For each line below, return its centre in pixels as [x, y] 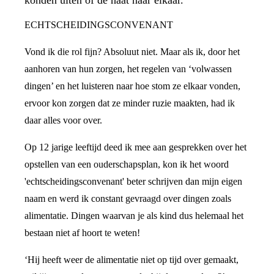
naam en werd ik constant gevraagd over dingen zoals [128, 198]
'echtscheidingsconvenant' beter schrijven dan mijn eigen [133, 181]
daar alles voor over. [65, 120]
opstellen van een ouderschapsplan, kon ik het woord [127, 164]
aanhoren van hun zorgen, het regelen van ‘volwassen [128, 69]
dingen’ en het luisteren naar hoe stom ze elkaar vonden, [132, 86]
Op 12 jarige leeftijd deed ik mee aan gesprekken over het [135, 147]
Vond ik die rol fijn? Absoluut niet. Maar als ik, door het [132, 52]
